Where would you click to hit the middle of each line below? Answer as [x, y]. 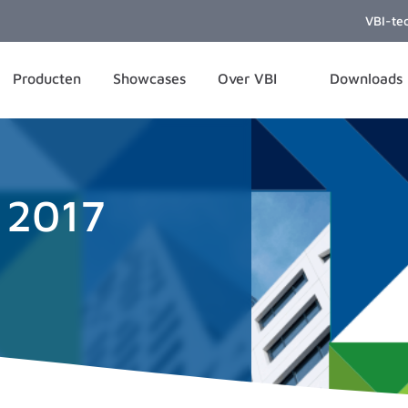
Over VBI [250, 78]
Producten [46, 78]
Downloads [366, 78]
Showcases [150, 78]
